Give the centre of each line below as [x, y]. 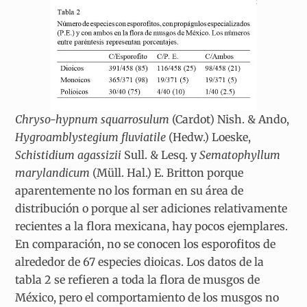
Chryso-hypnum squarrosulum [93, 120]
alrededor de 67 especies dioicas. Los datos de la [140, 262]
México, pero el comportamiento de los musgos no [147, 298]
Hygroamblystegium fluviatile [91, 137]
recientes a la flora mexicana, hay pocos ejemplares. [152, 226]
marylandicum [53, 173]
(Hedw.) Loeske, [209, 137]
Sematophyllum [240, 155]
